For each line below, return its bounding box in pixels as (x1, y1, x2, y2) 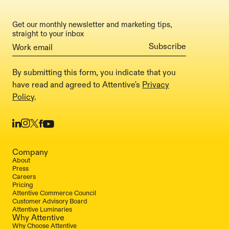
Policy (12, 92, 34, 102)
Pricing (12, 180, 33, 189)
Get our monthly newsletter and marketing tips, (12, 19, 172, 30)
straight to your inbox (12, 29, 84, 39)
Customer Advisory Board (12, 197, 87, 205)
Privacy (142, 80, 169, 90)
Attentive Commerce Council (12, 189, 96, 197)
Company (12, 147, 48, 157)
